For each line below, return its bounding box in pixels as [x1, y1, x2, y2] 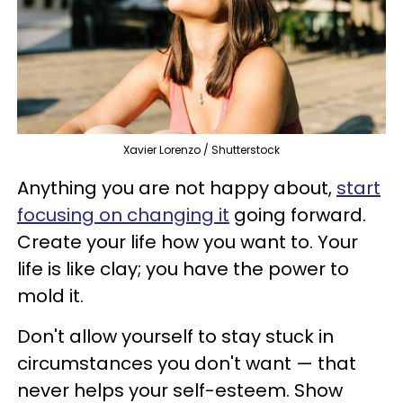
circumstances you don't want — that [17, 350, 356, 376]
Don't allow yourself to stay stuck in [17, 323, 334, 349]
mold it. [17, 282, 84, 309]
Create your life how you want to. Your [17, 228, 358, 255]
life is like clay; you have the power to [17, 255, 349, 282]
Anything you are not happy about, [17, 175, 336, 201]
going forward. [229, 201, 366, 228]
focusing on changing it [17, 201, 229, 228]
